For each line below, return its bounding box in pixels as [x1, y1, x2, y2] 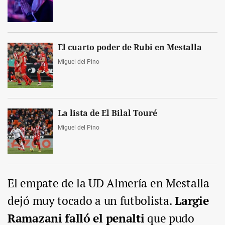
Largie [172, 193, 209, 209]
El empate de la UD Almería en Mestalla [8, 175, 209, 191]
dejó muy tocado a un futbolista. [8, 193, 172, 209]
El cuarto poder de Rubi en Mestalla [58, 43, 202, 53]
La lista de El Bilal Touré [58, 108, 157, 119]
